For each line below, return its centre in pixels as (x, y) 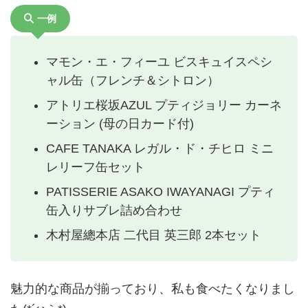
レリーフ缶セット (96, 167)
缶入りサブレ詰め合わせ (114, 210)
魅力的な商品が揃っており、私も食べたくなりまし (153, 289)
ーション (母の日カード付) (120, 123)
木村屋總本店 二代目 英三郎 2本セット (154, 235)
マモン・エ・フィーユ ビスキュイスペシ (159, 62)
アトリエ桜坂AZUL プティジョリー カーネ (164, 105)
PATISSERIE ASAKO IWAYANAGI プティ (161, 191)
